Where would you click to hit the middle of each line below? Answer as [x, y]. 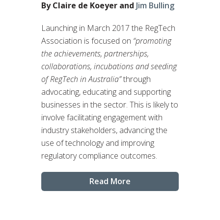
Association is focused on [87, 41]
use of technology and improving [98, 143]
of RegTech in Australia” [82, 79]
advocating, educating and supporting [106, 92]
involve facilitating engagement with [102, 118]
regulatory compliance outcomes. [99, 156]
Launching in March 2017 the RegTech [108, 28]
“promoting [152, 41]
